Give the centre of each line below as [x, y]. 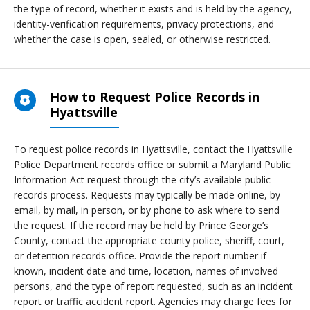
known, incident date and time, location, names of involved [146, 271]
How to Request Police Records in [155, 97]
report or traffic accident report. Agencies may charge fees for [153, 301]
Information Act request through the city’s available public [142, 180]
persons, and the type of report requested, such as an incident [153, 286]
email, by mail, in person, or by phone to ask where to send [147, 210]
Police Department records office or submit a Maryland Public [152, 164]
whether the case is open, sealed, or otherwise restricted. [142, 39]
